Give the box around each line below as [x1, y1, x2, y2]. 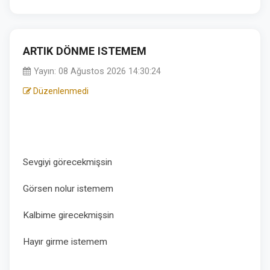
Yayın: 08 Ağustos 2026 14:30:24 [31, 66, 161, 77]
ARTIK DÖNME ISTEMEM [23, 45, 146, 57]
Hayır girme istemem [23, 236, 110, 247]
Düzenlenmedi [31, 86, 89, 96]
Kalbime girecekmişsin [23, 210, 114, 221]
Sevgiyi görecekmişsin [23, 157, 112, 168]
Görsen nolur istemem [23, 183, 113, 194]
